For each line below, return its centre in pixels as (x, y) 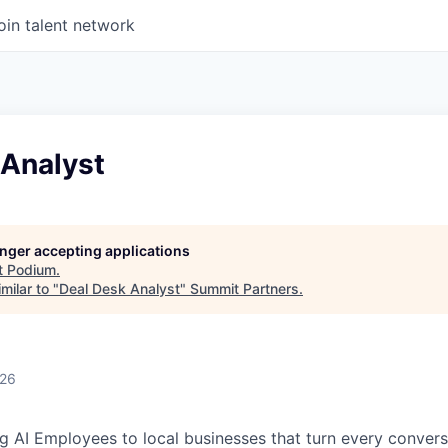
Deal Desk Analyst (119, 288)
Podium (31, 269)
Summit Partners (244, 288)
